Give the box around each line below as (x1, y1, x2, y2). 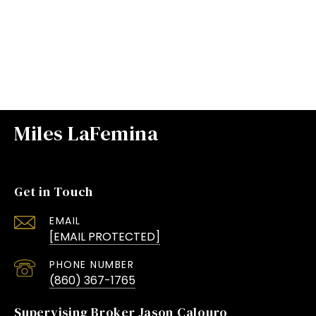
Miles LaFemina (14, 119, 158, 147)
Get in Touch (14, 182, 93, 200)
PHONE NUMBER (49, 257, 134, 272)
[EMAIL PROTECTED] (49, 228, 160, 245)
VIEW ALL (131, 37, 185, 51)
